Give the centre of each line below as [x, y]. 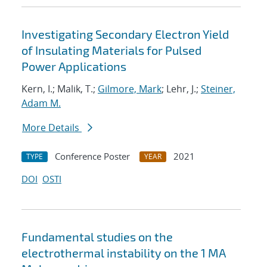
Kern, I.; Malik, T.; [60, 89]
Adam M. [41, 103]
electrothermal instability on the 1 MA [124, 253]
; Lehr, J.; [181, 89]
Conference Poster [92, 156]
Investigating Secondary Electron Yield [125, 34]
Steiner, [218, 89]
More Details [52, 128]
